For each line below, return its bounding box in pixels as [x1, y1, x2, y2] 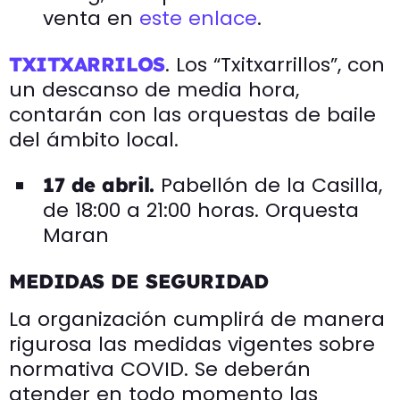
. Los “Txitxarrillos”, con [164, 50, 385, 79]
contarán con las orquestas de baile [9, 100, 376, 129]
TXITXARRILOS [9, 51, 165, 77]
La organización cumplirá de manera [9, 304, 385, 333]
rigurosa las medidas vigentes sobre [9, 329, 375, 358]
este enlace [139, 4, 257, 32]
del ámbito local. [9, 125, 179, 154]
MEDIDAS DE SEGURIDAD [9, 268, 269, 294]
